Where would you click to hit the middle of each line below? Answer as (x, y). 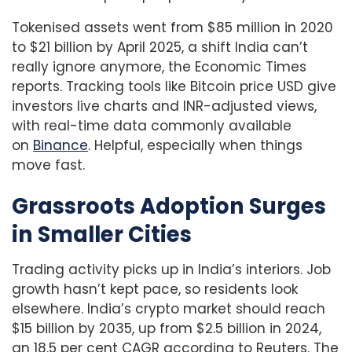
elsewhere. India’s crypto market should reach (169, 309)
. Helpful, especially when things (195, 145)
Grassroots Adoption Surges (169, 207)
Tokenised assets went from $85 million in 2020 (172, 27)
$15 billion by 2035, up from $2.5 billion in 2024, (167, 329)
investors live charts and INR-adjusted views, (164, 106)
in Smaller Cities (102, 235)
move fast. (48, 165)
